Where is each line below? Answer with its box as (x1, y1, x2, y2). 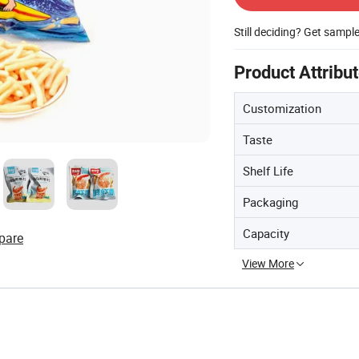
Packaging (243, 194, 298, 210)
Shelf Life (243, 163, 293, 179)
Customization (243, 100, 321, 116)
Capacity (243, 225, 289, 241)
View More (242, 256, 294, 271)
